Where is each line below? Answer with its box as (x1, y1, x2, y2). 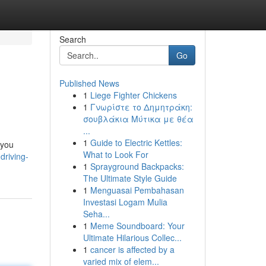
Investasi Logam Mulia (83, 196, 167, 208)
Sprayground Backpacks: (90, 160, 184, 172)
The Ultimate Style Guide (83, 172, 177, 184)
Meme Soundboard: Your (90, 220, 185, 232)
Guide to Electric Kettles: (90, 137, 182, 148)
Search (59, 33, 86, 45)
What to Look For (83, 148, 148, 160)
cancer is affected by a (90, 243, 175, 255)
